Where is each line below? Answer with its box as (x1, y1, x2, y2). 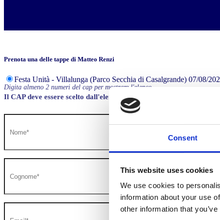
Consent (168, 134, 197, 142)
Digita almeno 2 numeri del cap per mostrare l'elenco (4, 83, 152, 91)
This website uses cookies (120, 165, 213, 174)
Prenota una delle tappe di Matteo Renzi (4, 55, 114, 63)
